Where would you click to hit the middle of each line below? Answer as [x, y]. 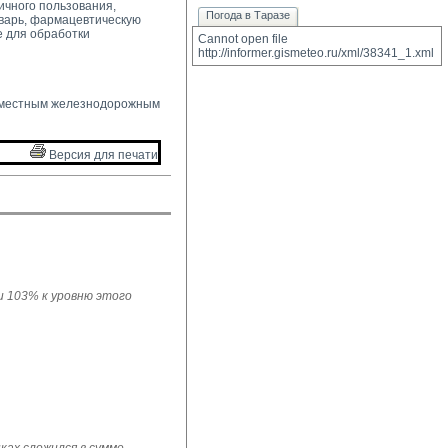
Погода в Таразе [248, 15]
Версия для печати [102, 155]
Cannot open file [243, 39]
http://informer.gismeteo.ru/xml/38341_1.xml [316, 53]
